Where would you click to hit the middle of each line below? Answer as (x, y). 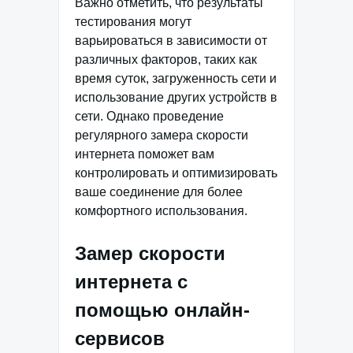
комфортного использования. (161, 211)
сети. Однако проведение (149, 117)
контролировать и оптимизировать (176, 173)
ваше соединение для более (159, 192)
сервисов (120, 339)
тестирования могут (133, 22)
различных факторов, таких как (166, 60)
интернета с (131, 282)
